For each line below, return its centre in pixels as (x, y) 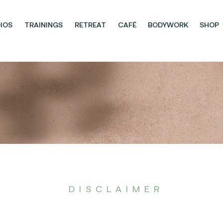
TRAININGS (44, 25)
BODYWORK (168, 25)
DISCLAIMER (116, 189)
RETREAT (90, 25)
